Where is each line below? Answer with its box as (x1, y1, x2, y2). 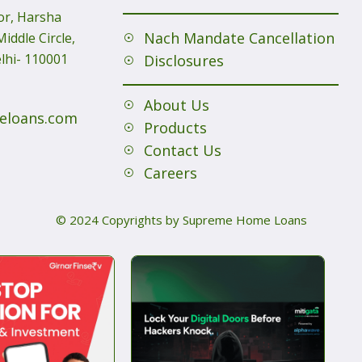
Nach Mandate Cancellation (143, 28, 335, 48)
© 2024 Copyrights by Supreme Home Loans (55, 212, 307, 228)
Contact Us (143, 141, 221, 160)
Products (143, 118, 207, 137)
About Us (143, 95, 209, 115)
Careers (143, 163, 197, 183)
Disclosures (143, 51, 224, 70)
